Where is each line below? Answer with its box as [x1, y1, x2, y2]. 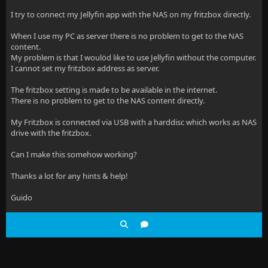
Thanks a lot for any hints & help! [11, 170, 128, 181]
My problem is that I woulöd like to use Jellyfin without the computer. [11, 52, 256, 63]
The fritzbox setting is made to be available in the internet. [11, 84, 217, 95]
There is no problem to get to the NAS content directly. [11, 95, 205, 106]
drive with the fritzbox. [11, 127, 91, 138]
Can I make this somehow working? [11, 149, 137, 160]
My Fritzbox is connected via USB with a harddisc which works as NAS [11, 117, 257, 127]
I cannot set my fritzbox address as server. [11, 63, 159, 74]
